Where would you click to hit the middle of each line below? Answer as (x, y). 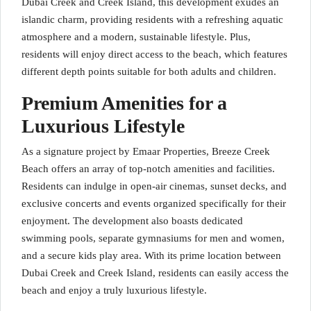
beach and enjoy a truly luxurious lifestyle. (114, 290)
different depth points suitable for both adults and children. (149, 72)
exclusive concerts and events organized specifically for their (154, 203)
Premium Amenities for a (124, 103)
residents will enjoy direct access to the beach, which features (154, 54)
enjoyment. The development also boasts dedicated (132, 221)
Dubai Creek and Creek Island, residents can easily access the (155, 273)
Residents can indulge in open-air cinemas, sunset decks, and (154, 186)
